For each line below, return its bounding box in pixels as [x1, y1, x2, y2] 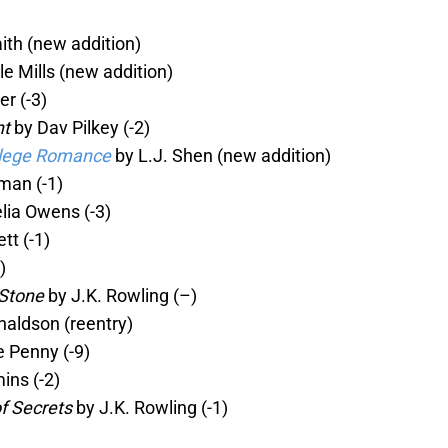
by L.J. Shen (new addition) [111, 145, 331, 167]
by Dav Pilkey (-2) [10, 117, 150, 139]
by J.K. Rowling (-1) [72, 397, 228, 419]
